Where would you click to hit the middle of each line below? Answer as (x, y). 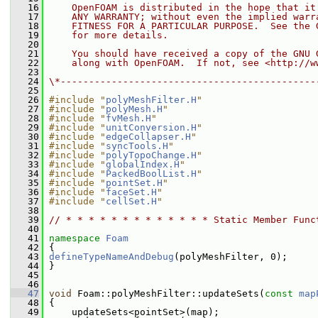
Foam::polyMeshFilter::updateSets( (168, 294)
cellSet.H (131, 201)
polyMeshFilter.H (151, 100)
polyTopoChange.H (151, 155)
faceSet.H (131, 192)
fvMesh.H (128, 118)
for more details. (109, 35)
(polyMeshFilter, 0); (231, 257)
